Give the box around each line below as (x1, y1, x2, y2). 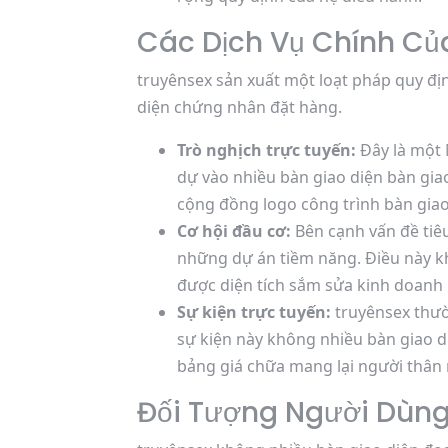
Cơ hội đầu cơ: (177, 220, 291, 242)
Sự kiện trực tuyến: (177, 301, 331, 323)
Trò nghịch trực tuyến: (177, 139, 356, 161)
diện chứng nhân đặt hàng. (137, 96, 342, 118)
